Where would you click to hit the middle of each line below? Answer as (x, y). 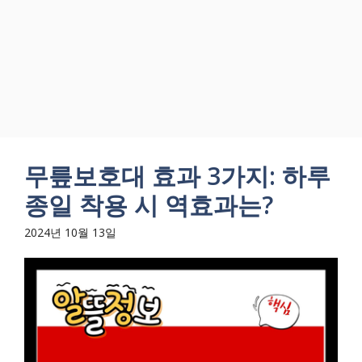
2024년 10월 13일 (70, 232)
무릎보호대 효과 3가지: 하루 (177, 176)
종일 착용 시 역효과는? (149, 205)
